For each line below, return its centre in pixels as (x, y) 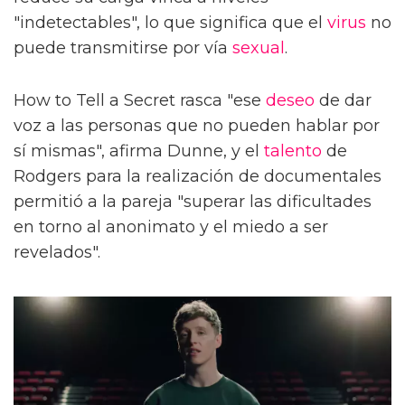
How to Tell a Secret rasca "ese (140, 100)
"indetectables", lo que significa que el (170, 22)
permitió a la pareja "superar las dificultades (193, 201)
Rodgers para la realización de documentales (198, 176)
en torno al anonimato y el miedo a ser (171, 226)
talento (293, 151)
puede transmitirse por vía (123, 47)
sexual (259, 47)
